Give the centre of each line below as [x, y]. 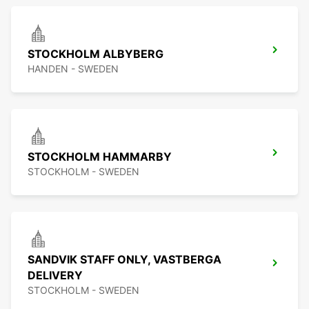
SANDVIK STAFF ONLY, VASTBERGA [124, 260]
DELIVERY [55, 276]
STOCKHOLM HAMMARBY [100, 157]
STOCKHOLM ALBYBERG [96, 54]
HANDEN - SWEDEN [73, 69]
